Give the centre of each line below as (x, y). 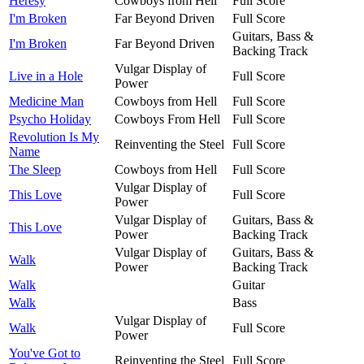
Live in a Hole (46, 76)
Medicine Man (46, 101)
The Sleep (35, 169)
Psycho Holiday (50, 119)
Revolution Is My (54, 136)
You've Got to (45, 353)
